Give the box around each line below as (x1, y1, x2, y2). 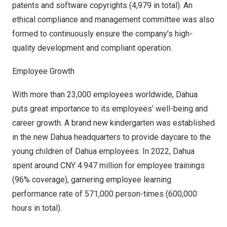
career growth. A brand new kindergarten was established (12, 118, 215, 128)
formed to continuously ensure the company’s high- (12, 29, 193, 39)
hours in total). (12, 203, 62, 213)
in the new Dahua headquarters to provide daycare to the (12, 132, 211, 142)
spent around (12, 161, 60, 170)
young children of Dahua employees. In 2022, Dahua (12, 146, 195, 156)
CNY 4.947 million (60, 161, 123, 170)
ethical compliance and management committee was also (12, 15, 214, 24)
